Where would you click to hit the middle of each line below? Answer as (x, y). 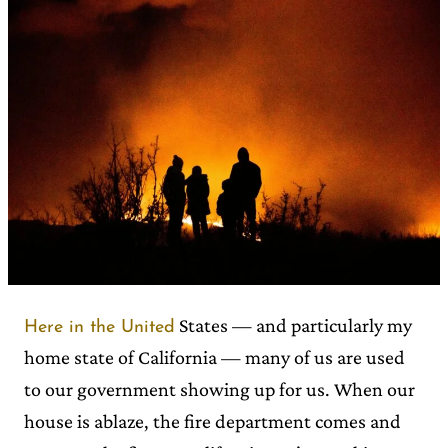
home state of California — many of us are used (214, 356)
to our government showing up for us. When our (219, 388)
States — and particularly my (293, 324)
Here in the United (99, 327)
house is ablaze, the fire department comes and (212, 420)
